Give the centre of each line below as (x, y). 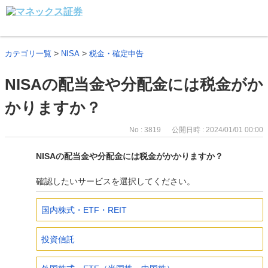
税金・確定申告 (116, 54)
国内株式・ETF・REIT (84, 210)
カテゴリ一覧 (28, 54)
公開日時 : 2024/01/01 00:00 (217, 130)
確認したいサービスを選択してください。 (115, 181)
